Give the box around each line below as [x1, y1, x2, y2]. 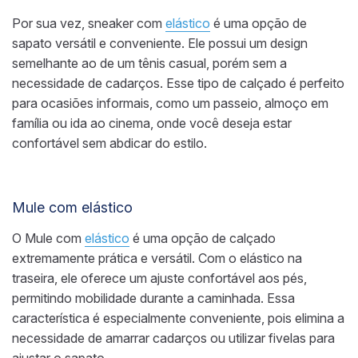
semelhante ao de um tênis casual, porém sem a [12, 55, 287, 72]
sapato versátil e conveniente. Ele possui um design [12, 35, 308, 52]
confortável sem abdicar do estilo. [12, 135, 207, 152]
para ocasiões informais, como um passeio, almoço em [12, 95, 328, 112]
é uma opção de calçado [129, 230, 276, 247]
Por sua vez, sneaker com [12, 15, 165, 32]
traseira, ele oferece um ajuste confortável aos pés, [12, 270, 307, 287]
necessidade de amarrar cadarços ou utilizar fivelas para [12, 330, 335, 347]
